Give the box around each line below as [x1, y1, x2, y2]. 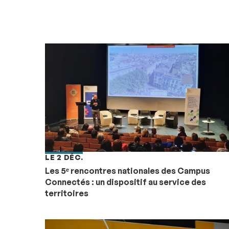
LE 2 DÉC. [45, 152, 83, 162]
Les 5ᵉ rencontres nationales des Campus [45, 165, 210, 176]
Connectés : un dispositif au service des [45, 176, 206, 187]
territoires [45, 188, 88, 198]
